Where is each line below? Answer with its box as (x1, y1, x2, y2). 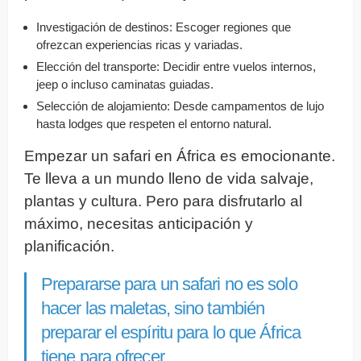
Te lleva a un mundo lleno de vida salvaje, (24, 169, 313, 187)
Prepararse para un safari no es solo (41, 273, 297, 294)
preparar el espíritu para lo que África (41, 322, 301, 342)
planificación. (24, 237, 114, 255)
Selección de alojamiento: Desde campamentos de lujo (36, 98, 324, 113)
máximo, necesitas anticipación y (24, 214, 253, 232)
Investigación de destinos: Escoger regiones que (36, 19, 291, 34)
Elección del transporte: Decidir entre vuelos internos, (36, 59, 316, 73)
